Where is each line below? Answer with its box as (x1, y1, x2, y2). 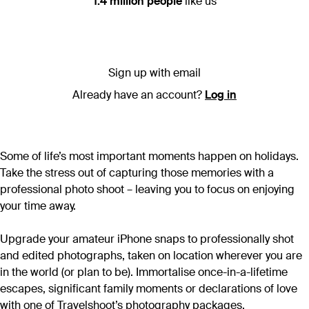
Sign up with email (108, 66, 201, 81)
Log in (205, 88, 237, 103)
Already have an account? (72, 88, 205, 103)
